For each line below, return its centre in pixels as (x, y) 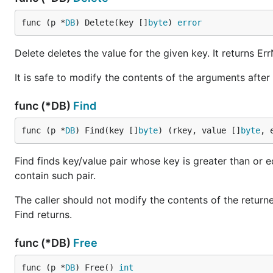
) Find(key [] (107, 130)
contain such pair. (55, 175)
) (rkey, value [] (199, 130)
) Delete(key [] (112, 23)
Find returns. (43, 214)
